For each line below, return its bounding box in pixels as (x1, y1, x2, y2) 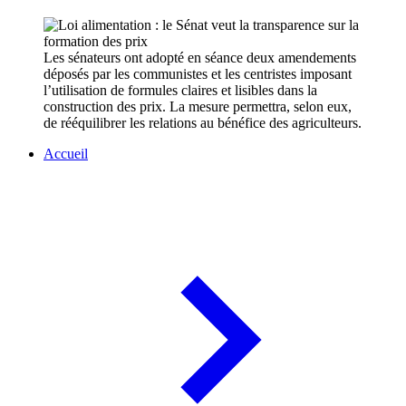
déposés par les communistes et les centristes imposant (43, 66, 352, 82)
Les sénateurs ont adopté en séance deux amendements (43, 50, 356, 66)
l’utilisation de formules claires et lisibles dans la (43, 82, 317, 99)
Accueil (43, 146, 88, 162)
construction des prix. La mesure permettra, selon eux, (43, 99, 352, 115)
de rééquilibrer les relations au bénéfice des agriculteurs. (43, 115, 362, 131)
